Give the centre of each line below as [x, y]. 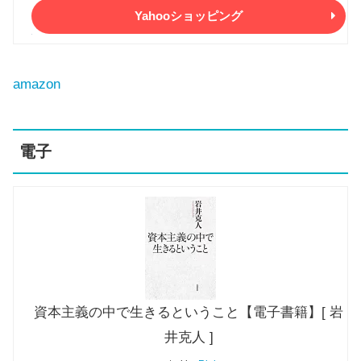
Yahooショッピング [189, 16]
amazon [37, 84]
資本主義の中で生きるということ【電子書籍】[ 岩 [189, 312]
